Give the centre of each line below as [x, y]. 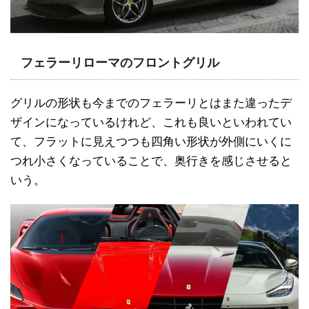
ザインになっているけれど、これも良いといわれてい [151, 122]
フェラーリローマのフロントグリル [120, 63]
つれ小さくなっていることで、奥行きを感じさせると [151, 161]
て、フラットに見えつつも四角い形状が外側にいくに [151, 142]
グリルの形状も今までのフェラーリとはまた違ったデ [151, 103]
